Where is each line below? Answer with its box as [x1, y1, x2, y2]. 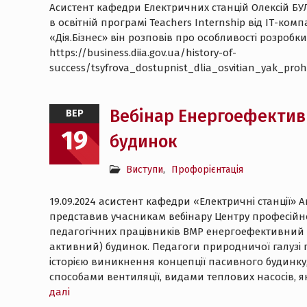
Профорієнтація [171, 164, 243, 175]
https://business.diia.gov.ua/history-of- [49, 47, 236, 59]
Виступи [126, 164, 163, 175]
